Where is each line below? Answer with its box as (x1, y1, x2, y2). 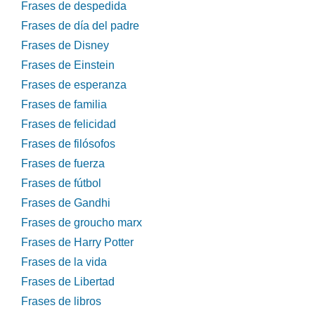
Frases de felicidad (21, 118, 116, 131)
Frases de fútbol (21, 177, 101, 190)
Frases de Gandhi (21, 197, 110, 210)
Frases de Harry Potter (21, 236, 134, 249)
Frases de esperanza (21, 79, 127, 91)
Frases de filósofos (21, 138, 115, 150)
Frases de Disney (21, 39, 109, 52)
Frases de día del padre (21, 20, 139, 32)
